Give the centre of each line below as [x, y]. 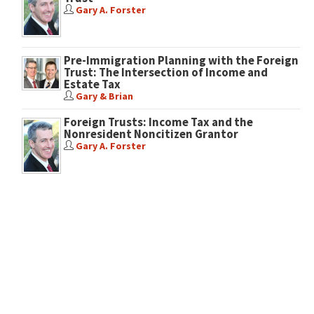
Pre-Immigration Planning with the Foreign [181, 60]
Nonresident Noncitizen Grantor [151, 134]
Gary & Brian [104, 96]
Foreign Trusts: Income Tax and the [158, 122]
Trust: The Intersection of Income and [165, 72]
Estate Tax [92, 84]
